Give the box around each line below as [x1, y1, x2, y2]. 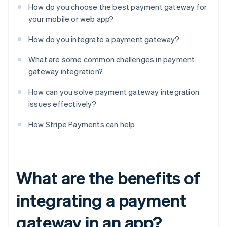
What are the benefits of [16, 167, 200, 189]
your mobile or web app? [28, 14, 114, 24]
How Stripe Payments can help [28, 119, 135, 130]
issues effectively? [28, 99, 96, 109]
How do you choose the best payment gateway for [28, 2, 207, 12]
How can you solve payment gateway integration [28, 87, 200, 97]
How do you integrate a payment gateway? [28, 34, 179, 45]
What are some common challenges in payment [28, 54, 195, 65]
